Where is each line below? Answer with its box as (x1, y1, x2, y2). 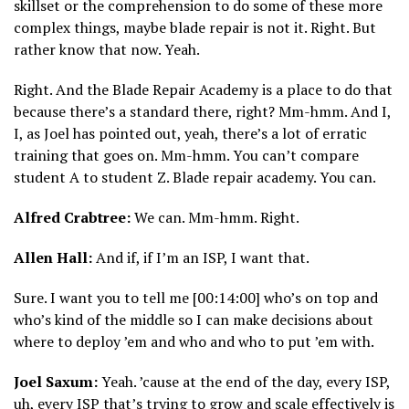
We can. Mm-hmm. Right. (131, 207, 299, 228)
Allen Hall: (14, 247, 92, 268)
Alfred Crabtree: (14, 207, 131, 228)
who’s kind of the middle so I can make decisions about (14, 309, 373, 330)
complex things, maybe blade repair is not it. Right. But (14, 17, 376, 38)
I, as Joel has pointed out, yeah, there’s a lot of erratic (14, 123, 367, 144)
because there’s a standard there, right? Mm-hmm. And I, (14, 101, 391, 122)
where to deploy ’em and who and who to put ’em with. (14, 331, 374, 352)
